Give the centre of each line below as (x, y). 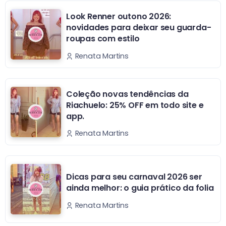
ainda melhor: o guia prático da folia (140, 188)
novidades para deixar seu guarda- (139, 28)
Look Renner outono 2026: (119, 17)
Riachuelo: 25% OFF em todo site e (135, 105)
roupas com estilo (103, 39)
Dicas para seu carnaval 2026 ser (134, 177)
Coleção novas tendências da (127, 94)
